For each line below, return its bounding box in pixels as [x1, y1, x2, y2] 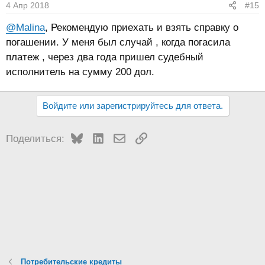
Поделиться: [6, 133, 64, 144]
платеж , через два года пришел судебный [6, 51, 203, 63]
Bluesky [82, 131, 118, 143]
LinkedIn [103, 131, 141, 143]
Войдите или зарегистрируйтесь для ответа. [42, 101, 223, 111]
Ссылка [146, 131, 182, 143]
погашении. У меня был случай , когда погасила [6, 37, 230, 48]
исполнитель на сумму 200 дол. [6, 66, 154, 77]
